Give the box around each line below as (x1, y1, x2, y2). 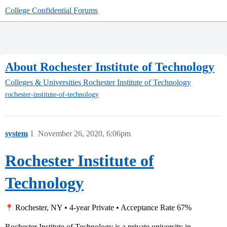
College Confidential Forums (5, 6, 98, 15)
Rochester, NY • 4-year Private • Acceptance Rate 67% (13, 203, 192, 212)
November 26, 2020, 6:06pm (38, 129, 131, 138)
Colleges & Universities (5, 78, 81, 87)
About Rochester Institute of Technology (5, 60, 214, 73)
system (5, 129, 28, 138)
